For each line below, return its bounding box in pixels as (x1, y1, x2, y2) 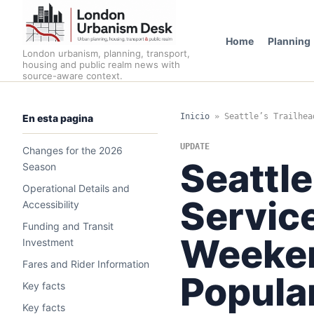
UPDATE (179, 142, 210, 151)
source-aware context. (22, 70, 123, 81)
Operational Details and (22, 182, 130, 194)
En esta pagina (22, 112, 93, 124)
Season (22, 161, 56, 172)
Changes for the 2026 (22, 144, 123, 156)
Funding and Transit (22, 220, 114, 232)
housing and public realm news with (22, 59, 180, 70)
